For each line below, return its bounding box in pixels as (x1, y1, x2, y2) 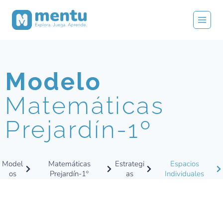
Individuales (165, 169, 205, 179)
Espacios (170, 159, 199, 169)
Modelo (5, 68, 102, 96)
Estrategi (115, 159, 145, 169)
